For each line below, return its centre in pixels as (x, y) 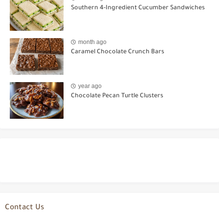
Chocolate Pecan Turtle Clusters (117, 97)
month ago (92, 42)
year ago (90, 86)
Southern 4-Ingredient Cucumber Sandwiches (138, 9)
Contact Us (24, 208)
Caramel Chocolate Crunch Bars (118, 53)
